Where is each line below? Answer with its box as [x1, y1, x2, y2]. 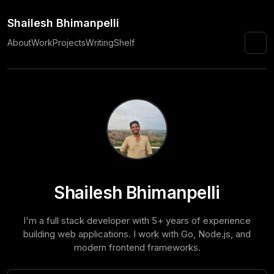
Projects [53, 37, 86, 48]
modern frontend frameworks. [73, 242, 201, 253]
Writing [86, 37, 114, 48]
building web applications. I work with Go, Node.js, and [23, 228, 251, 240]
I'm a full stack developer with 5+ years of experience [23, 215, 251, 226]
